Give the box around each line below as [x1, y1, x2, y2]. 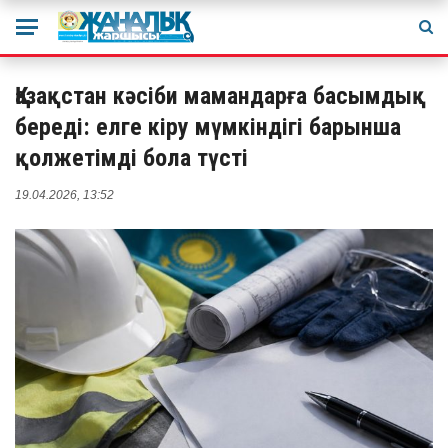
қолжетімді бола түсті [15, 144, 248, 172]
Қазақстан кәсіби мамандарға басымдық [15, 82, 426, 110]
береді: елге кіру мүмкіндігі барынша [15, 113, 401, 141]
